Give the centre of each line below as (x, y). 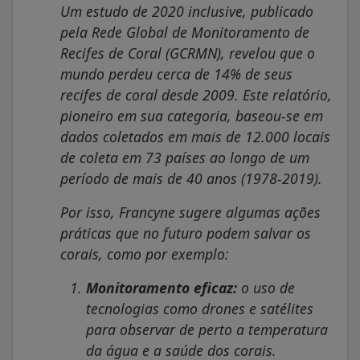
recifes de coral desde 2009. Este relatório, (196, 94)
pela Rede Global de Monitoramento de (185, 32)
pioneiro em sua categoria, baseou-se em (192, 115)
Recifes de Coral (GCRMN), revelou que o (188, 53)
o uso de (266, 287)
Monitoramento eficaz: (162, 287)
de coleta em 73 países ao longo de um (185, 157)
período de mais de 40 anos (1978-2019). (191, 178)
